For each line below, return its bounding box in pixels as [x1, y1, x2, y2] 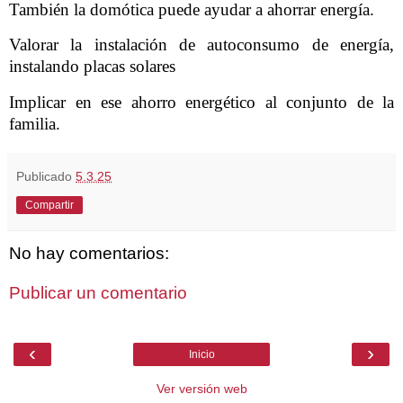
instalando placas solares [9, 57, 175, 76]
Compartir [25, 199, 74, 212]
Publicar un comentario [9, 282, 187, 302]
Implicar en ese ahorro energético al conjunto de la [9, 93, 394, 112]
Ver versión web [156, 381, 247, 397]
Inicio [188, 348, 215, 362]
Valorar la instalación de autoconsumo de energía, [9, 35, 394, 55]
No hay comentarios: [9, 244, 169, 264]
